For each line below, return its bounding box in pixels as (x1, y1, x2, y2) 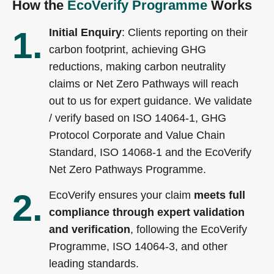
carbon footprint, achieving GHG (49, 43, 206, 56)
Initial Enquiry (49, 26, 122, 39)
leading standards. (49, 257, 139, 270)
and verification (49, 223, 130, 236)
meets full (194, 189, 245, 202)
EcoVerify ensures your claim (49, 189, 194, 202)
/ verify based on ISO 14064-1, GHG (49, 112, 226, 125)
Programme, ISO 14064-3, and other (49, 240, 228, 253)
